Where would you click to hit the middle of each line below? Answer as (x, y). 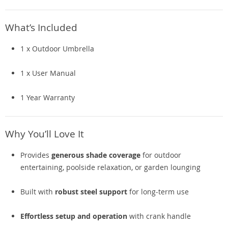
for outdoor (161, 155)
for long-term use (158, 192)
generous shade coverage (96, 155)
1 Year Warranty (48, 97)
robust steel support (91, 192)
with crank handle (159, 216)
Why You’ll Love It (45, 134)
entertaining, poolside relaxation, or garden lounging (110, 167)
